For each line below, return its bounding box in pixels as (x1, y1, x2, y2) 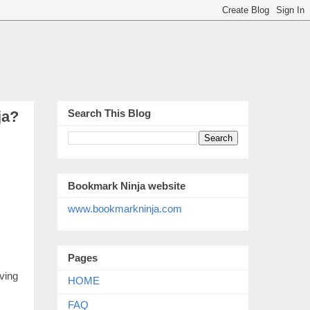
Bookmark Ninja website (68, 179, 185, 192)
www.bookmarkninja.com (68, 202, 182, 215)
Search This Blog (68, 107, 151, 120)
